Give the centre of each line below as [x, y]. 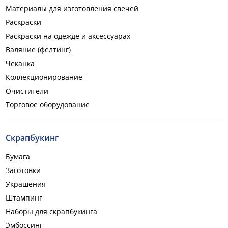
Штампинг [24, 198]
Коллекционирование [44, 77]
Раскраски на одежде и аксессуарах [68, 36]
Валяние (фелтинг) [38, 50]
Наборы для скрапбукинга [51, 211]
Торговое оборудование [48, 105]
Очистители [27, 91]
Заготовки [23, 170]
